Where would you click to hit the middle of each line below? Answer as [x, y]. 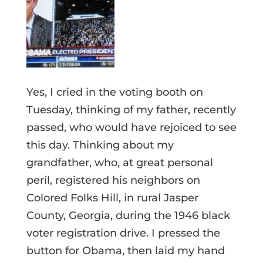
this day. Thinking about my [100, 145]
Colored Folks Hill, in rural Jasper [112, 198]
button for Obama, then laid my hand [125, 250]
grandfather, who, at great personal [119, 162]
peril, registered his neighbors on [113, 180]
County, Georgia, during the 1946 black [128, 215]
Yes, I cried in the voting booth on [114, 92]
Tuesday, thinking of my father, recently [131, 109]
